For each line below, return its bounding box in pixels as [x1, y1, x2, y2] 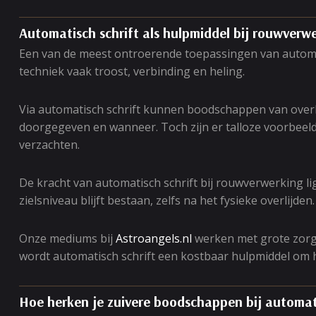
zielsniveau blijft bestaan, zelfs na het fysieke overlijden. [19, 193, 315, 208]
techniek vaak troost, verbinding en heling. [19, 63, 245, 79]
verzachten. [19, 137, 80, 152]
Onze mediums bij [19, 231, 116, 246]
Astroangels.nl [116, 231, 192, 246]
